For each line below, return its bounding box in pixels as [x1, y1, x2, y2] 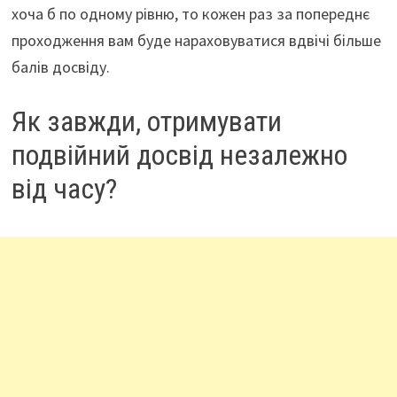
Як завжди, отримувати [11, 105, 282, 139]
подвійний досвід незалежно [11, 138, 347, 173]
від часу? [11, 172, 117, 206]
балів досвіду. [11, 57, 110, 78]
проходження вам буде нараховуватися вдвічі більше [11, 30, 381, 51]
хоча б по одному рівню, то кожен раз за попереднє [11, 4, 370, 25]
